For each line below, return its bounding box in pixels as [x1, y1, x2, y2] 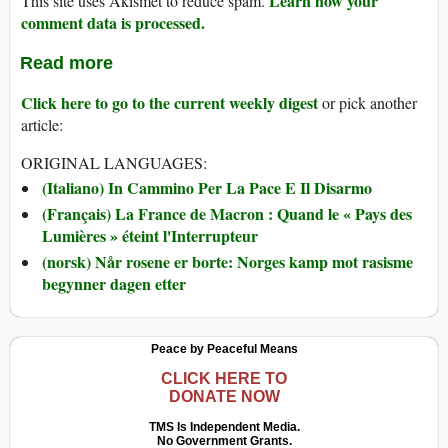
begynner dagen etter [42, 272, 186, 296]
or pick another [318, 92, 417, 114]
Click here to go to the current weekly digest [21, 91, 318, 115]
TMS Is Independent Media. [148, 420, 300, 435]
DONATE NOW [168, 388, 280, 406]
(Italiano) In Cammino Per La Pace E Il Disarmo [42, 176, 372, 200]
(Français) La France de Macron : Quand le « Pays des [42, 202, 412, 226]
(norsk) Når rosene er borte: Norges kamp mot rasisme [42, 250, 413, 274]
